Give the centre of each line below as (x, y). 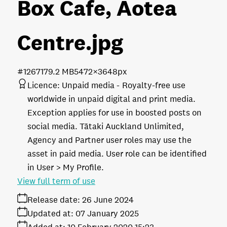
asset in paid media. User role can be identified (117, 154)
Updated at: (50, 213)
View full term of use (56, 181)
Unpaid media (88, 85)
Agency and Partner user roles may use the (109, 140)
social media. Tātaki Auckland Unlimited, (106, 126)
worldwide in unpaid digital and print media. (111, 99)
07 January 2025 (107, 213)
